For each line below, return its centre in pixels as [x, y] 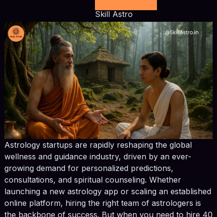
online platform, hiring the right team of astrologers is [102, 203]
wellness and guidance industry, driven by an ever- [98, 157]
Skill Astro [114, 14]
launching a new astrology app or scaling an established [108, 192]
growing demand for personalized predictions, [89, 168]
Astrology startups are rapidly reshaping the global [98, 145]
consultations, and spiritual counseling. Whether [93, 180]
